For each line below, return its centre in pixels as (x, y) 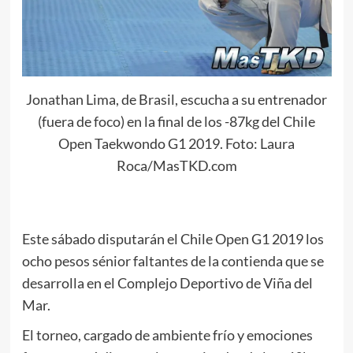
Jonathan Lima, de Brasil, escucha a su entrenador (176, 99)
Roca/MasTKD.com (176, 165)
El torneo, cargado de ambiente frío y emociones (167, 334)
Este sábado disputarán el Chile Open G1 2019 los (173, 238)
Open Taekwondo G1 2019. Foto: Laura (176, 143)
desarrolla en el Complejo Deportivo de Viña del (167, 282)
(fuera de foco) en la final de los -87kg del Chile (176, 121)
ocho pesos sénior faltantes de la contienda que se (173, 260)
